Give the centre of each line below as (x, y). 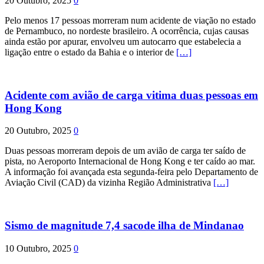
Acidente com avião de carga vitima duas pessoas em (131, 95)
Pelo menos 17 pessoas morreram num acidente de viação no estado (130, 20)
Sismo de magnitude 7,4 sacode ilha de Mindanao (124, 225)
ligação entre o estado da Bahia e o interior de (90, 52)
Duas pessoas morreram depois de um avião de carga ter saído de (125, 151)
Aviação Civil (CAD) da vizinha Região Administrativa (109, 183)
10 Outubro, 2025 (38, 248)
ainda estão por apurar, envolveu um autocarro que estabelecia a (123, 41)
